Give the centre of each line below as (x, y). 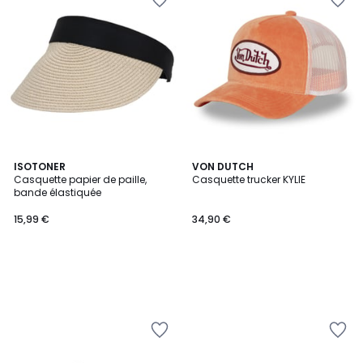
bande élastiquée (58, 192)
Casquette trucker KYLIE (249, 179)
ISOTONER (40, 167)
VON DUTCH (223, 167)
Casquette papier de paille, (80, 179)
